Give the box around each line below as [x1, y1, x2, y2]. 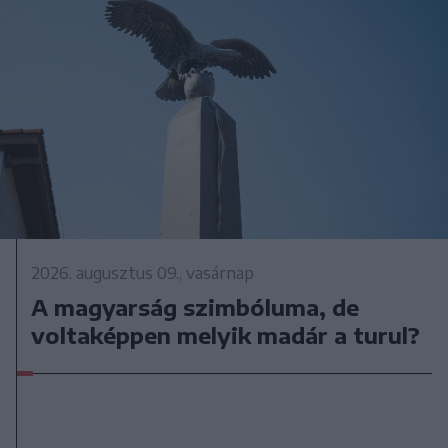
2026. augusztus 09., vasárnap [31, 263, 255, 284]
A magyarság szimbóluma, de [31, 293, 360, 322]
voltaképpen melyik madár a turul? [31, 321, 421, 350]
